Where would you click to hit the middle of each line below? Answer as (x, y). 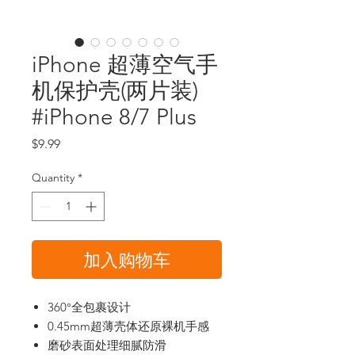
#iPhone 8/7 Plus (114, 116)
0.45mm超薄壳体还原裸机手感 (128, 326)
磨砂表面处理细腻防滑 (107, 345)
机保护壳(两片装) (115, 90)
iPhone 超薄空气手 (125, 64)
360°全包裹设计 (89, 307)
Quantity (53, 177)
